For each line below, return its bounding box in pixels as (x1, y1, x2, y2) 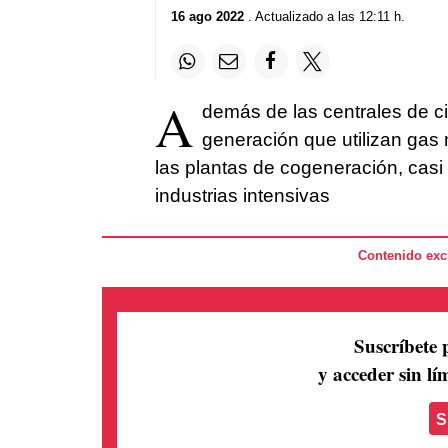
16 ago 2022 (170, 9, 244, 25)
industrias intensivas (154, 184, 330, 206)
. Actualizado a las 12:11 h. (243, 9, 405, 25)
